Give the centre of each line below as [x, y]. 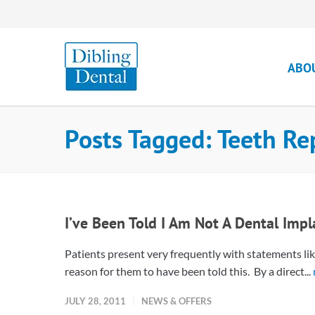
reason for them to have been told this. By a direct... [189, 271]
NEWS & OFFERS [176, 301]
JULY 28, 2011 [95, 301]
